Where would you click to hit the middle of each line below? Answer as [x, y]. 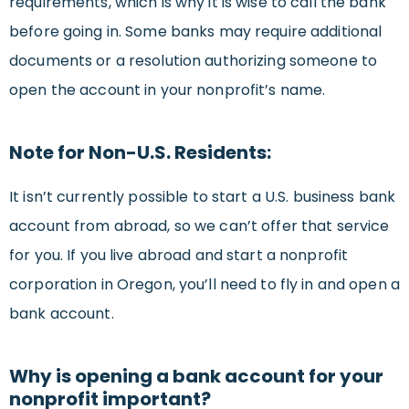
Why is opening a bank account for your [196, 377]
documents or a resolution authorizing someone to [193, 61]
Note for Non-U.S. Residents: [140, 153]
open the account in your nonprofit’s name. [168, 90]
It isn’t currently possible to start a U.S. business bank [203, 197]
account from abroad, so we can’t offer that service [199, 226]
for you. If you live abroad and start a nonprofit [179, 256]
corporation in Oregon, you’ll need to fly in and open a [204, 285]
